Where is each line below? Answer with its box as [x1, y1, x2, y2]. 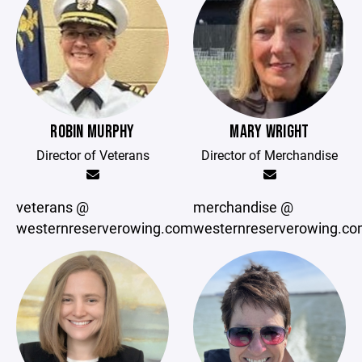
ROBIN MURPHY [50, 121, 135, 143]
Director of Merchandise [201, 146, 338, 163]
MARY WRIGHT [229, 121, 309, 143]
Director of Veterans [36, 146, 149, 163]
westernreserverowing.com [16, 218, 193, 238]
